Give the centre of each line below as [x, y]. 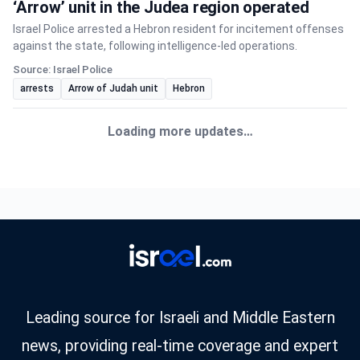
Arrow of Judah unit [113, 88]
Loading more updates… [180, 131]
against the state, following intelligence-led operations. [155, 46]
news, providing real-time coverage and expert [180, 346]
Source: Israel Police [63, 70]
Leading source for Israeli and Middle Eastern [180, 317]
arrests [37, 88]
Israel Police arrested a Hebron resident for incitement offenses [178, 29]
